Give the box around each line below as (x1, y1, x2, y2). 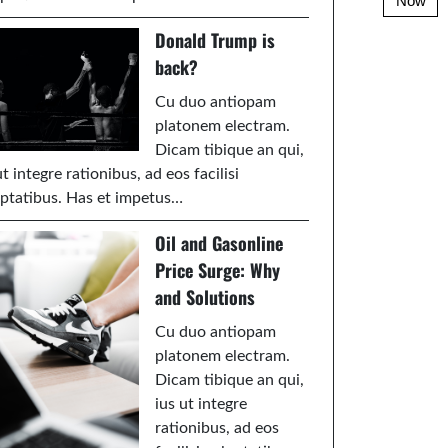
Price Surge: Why (155, 257, 281, 284)
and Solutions (155, 284, 256, 311)
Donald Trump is (155, 27, 276, 54)
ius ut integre (155, 396, 248, 413)
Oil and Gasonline (155, 230, 284, 257)
